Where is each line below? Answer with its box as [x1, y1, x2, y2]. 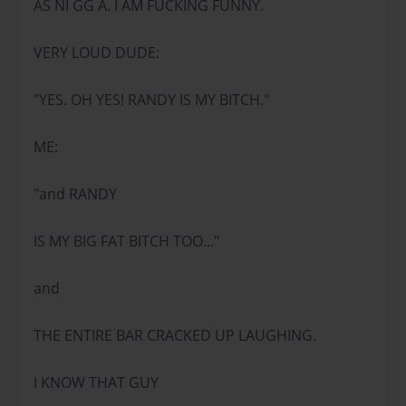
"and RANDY [34, 183, 117, 204]
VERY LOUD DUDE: [34, 42, 159, 63]
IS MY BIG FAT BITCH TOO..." [34, 230, 219, 251]
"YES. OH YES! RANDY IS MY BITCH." [34, 89, 269, 110]
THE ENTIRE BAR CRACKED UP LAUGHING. [34, 324, 316, 345]
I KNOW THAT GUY [34, 372, 159, 392]
